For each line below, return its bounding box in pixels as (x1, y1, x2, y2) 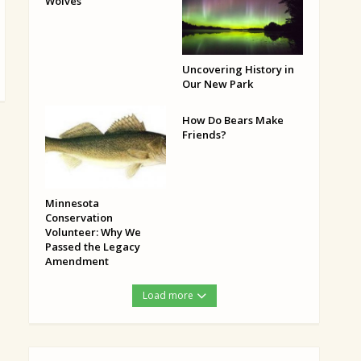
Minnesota (45, 196, 99, 211)
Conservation (45, 210, 113, 226)
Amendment (45, 254, 109, 269)
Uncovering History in (182, 62, 294, 77)
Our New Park (182, 77, 253, 92)
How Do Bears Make (182, 113, 284, 128)
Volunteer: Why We (45, 225, 141, 240)
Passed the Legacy (45, 239, 140, 255)
